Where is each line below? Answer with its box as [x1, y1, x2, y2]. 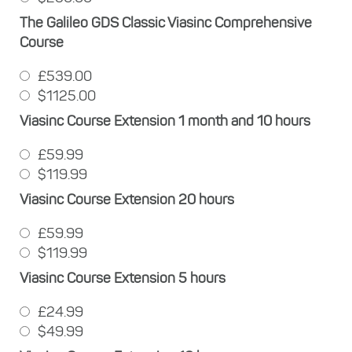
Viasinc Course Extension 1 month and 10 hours [20, 112, 310, 130]
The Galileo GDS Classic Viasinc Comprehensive [20, 13, 312, 31]
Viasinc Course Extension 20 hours [20, 190, 234, 208]
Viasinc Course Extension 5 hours [20, 269, 225, 287]
